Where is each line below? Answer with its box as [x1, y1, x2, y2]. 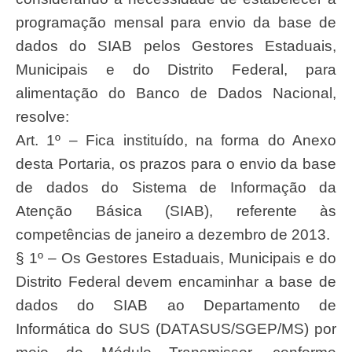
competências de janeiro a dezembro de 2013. [16, 225, 330, 243]
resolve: [16, 108, 69, 125]
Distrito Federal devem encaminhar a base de [16, 273, 336, 290]
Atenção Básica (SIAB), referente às [16, 202, 336, 219]
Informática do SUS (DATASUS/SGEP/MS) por [16, 320, 336, 337]
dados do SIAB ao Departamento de [16, 296, 336, 313]
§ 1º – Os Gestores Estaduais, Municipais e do [16, 249, 336, 266]
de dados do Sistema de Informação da [16, 178, 336, 196]
